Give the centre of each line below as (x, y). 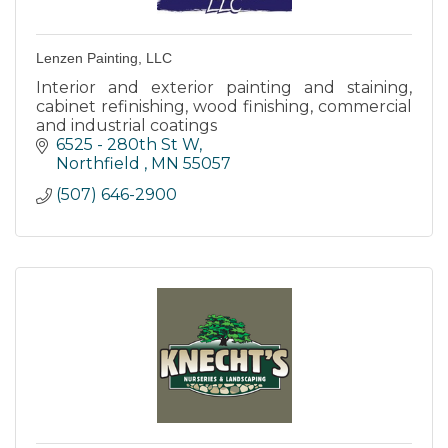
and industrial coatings (126, 125)
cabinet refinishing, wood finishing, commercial (224, 106)
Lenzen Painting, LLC (104, 57)
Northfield (100, 163)
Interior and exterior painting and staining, (224, 87)
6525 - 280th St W (127, 144)
